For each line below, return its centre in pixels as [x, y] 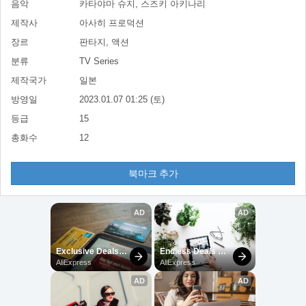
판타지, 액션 [104, 42]
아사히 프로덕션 [112, 23]
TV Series [99, 61]
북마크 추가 [153, 173]
